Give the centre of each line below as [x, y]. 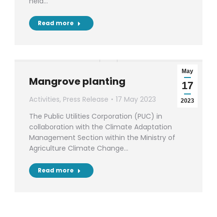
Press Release [86, 99]
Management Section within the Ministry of [102, 138]
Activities [44, 99]
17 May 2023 [136, 99]
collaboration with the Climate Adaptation [101, 127]
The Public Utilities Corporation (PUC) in [96, 116]
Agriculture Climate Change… [79, 148]
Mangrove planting [77, 81]
